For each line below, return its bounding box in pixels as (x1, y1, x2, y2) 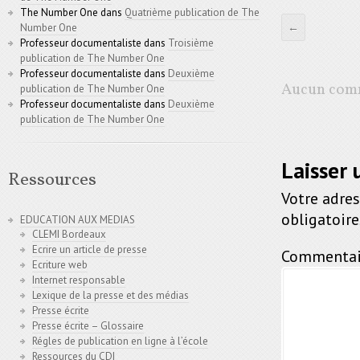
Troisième (168, 36, 214, 51)
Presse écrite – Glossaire (32, 319, 144, 333)
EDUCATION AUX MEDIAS (20, 213, 135, 227)
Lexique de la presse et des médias (32, 288, 189, 303)
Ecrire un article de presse (32, 243, 147, 257)
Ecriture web (32, 258, 88, 272)
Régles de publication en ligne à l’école (32, 334, 208, 349)
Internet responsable (32, 273, 125, 288)
